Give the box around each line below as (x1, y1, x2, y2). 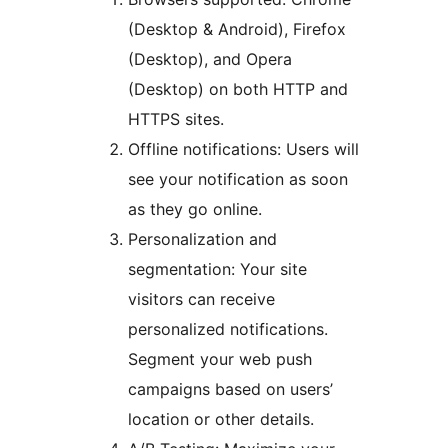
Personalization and (128, 229, 277, 250)
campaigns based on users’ (128, 379, 333, 400)
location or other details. (128, 409, 314, 430)
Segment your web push (128, 349, 312, 370)
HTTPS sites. (128, 109, 224, 130)
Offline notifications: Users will (128, 139, 359, 160)
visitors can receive (128, 289, 275, 310)
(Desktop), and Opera (128, 49, 292, 70)
